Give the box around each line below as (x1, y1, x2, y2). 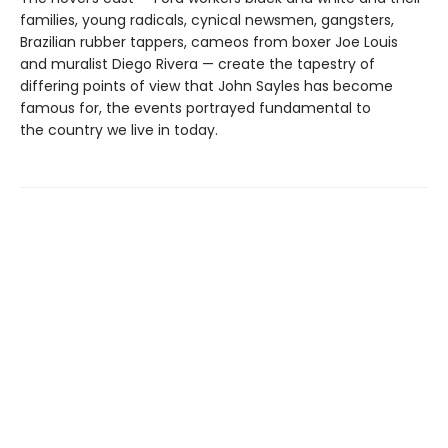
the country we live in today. (20, 119, 218, 140)
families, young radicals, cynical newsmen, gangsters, (20, 9, 394, 30)
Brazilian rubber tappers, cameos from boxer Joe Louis (20, 31, 398, 52)
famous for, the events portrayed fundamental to (20, 97, 371, 118)
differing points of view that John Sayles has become (20, 75, 393, 96)
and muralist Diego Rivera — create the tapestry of (20, 53, 375, 74)
